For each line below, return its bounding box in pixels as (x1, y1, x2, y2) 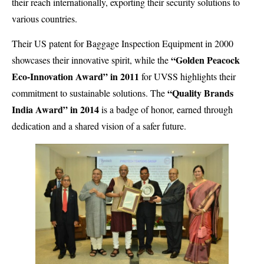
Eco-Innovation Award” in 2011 (12, 70, 139, 84)
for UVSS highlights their (139, 70, 236, 83)
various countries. (12, 12, 77, 25)
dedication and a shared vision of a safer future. (12, 120, 186, 133)
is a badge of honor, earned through (101, 103, 233, 116)
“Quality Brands (167, 86, 233, 100)
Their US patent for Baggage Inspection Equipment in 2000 (12, 37, 233, 50)
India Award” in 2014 (12, 103, 101, 117)
